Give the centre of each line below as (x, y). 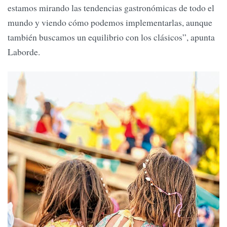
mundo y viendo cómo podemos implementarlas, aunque (110, 22)
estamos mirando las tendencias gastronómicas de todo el (111, 7)
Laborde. (24, 51)
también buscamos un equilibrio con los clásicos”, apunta (111, 37)
